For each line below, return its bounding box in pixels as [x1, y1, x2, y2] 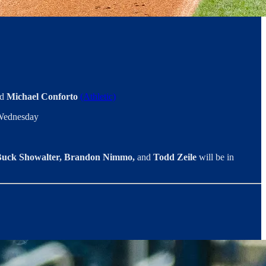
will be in [199, 152, 234, 163]
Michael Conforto [4, 91, 78, 102]
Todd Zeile [153, 152, 199, 163]
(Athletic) [80, 91, 116, 102]
